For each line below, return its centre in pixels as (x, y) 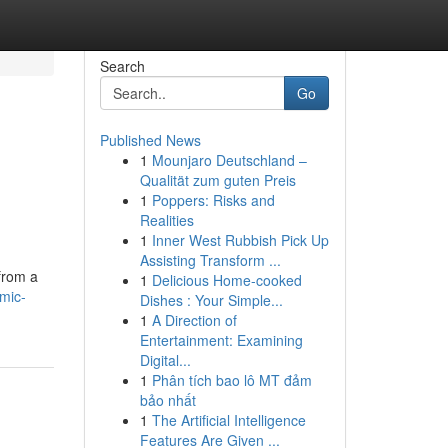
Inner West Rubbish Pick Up (240, 240)
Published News (150, 140)
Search (122, 66)
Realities (166, 220)
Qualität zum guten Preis (217, 180)
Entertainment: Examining (221, 340)
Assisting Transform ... (210, 260)
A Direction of (194, 320)
